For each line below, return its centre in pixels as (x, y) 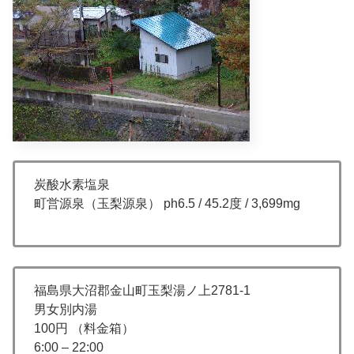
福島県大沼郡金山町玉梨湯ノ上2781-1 (142, 290)
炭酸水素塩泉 (72, 184)
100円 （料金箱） (84, 328)
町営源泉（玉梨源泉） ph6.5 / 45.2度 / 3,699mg (167, 203)
